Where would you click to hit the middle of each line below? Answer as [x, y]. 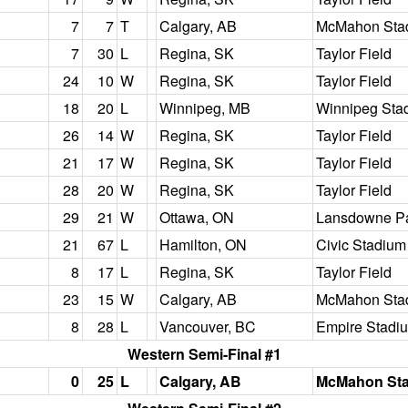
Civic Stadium [361, 245]
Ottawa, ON [197, 217]
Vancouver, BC [208, 326]
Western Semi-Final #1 [204, 354]
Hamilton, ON [203, 245]
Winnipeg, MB [205, 108]
